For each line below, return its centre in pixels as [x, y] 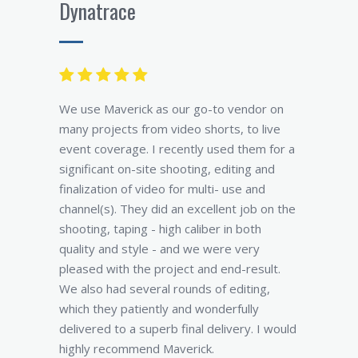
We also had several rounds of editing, [165, 288]
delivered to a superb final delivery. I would [178, 328]
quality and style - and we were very [159, 248]
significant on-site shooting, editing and [167, 168]
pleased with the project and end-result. [170, 268]
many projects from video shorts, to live [170, 128]
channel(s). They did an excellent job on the [177, 208]
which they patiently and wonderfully [159, 308]
